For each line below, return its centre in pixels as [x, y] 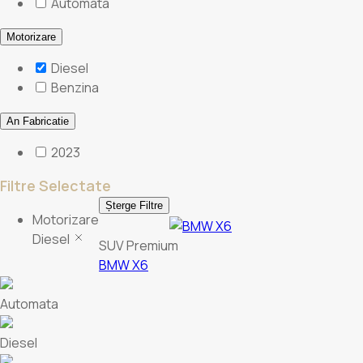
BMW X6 [124, 265]
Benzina [75, 87]
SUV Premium [139, 245]
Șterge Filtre [134, 205]
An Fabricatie [38, 121]
